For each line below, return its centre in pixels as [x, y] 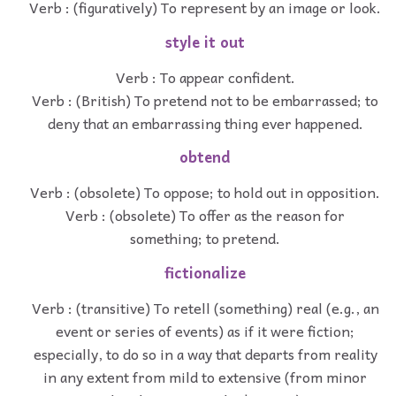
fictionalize [205, 272]
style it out [205, 42]
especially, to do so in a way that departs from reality [205, 353]
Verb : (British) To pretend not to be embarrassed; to [205, 99]
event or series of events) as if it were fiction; [205, 330]
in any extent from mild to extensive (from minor [205, 376]
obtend [205, 157]
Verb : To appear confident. [205, 76]
